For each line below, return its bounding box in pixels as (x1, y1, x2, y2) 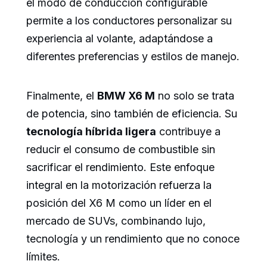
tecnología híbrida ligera (26, 125, 156, 138)
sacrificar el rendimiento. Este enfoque (26, 161, 215, 174)
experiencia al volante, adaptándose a (26, 32, 213, 45)
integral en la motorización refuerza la (26, 179, 212, 192)
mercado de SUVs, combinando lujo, (26, 215, 206, 228)
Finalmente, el (26, 89, 97, 103)
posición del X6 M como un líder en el (26, 197, 212, 210)
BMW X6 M (97, 89, 155, 103)
